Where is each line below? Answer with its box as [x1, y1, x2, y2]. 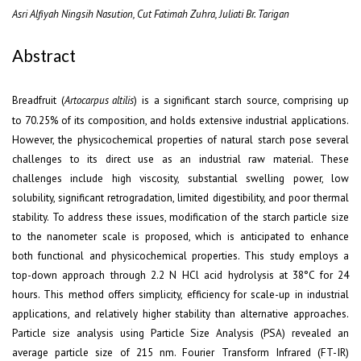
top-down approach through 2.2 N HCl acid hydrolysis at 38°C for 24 [12, 268, 349, 282]
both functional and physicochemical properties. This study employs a [12, 248, 349, 263]
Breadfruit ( [12, 93, 64, 107]
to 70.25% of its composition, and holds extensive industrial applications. [12, 113, 349, 127]
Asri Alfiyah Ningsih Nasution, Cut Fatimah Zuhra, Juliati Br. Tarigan [12, 7, 289, 22]
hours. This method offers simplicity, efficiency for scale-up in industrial [12, 287, 349, 301]
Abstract [12, 46, 76, 65]
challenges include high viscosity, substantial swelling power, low [12, 171, 349, 185]
